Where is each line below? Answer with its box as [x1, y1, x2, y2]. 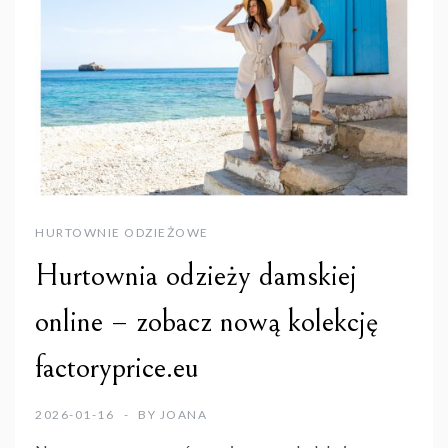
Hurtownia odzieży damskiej [35, 258, 357, 295]
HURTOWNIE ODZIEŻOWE [35, 225, 209, 241]
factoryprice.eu [35, 350, 199, 387]
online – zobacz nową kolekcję [35, 304, 378, 341]
